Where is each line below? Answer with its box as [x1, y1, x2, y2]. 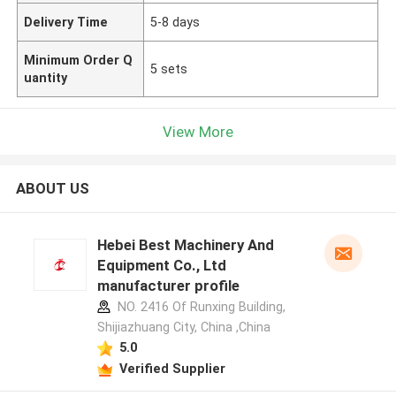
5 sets [150, 61, 188, 76]
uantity [24, 70, 68, 85]
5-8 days [150, 14, 201, 29]
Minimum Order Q [24, 52, 133, 67]
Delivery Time [24, 14, 109, 29]
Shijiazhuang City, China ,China [96, 320, 270, 335]
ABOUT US [15, 179, 89, 198]
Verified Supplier [118, 361, 225, 376]
